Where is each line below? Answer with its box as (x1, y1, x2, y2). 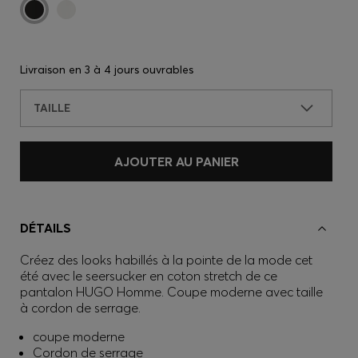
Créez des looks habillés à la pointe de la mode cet (20, 252, 312, 268)
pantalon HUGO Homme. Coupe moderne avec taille (20, 284, 323, 300)
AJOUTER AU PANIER (113, 153, 239, 169)
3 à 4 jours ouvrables (85, 62, 193, 77)
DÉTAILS (20, 220, 71, 236)
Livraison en (20, 62, 85, 77)
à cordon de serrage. (20, 300, 141, 316)
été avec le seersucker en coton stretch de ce (20, 268, 277, 284)
